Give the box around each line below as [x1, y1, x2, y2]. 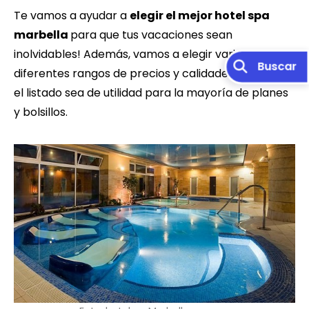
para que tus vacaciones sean [70, 26, 232, 43]
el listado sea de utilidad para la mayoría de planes [14, 84, 288, 101]
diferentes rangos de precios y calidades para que [14, 65, 286, 81]
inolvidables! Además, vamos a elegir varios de [14, 46, 264, 62]
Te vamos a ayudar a [14, 7, 130, 23]
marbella [14, 26, 70, 43]
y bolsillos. [14, 103, 68, 120]
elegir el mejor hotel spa [130, 7, 270, 23]
